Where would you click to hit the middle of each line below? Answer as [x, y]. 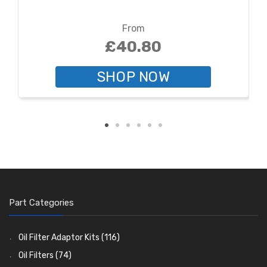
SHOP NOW [133, 77]
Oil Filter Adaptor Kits [59, 237]
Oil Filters [36, 255]
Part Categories [41, 202]
